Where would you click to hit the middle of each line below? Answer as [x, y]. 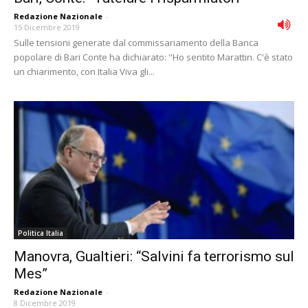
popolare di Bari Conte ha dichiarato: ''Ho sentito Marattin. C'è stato [153, 57]
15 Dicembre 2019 [47, 27]
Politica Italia [41, 233]
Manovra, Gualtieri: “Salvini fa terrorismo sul [154, 257]
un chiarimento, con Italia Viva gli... [84, 71]
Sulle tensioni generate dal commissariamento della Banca [136, 42]
